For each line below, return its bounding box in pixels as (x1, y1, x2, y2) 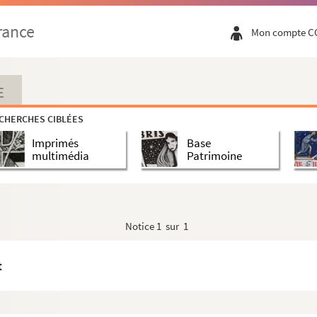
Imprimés (32, 134, 79, 151)
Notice (125, 219, 156, 233)
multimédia (32, 147, 89, 163)
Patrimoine (186, 147, 242, 163)
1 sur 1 (156, 219, 188, 233)
